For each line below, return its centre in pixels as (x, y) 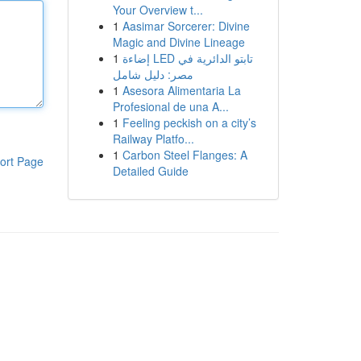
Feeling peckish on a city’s (189, 122)
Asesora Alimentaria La (181, 90)
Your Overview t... (158, 10)
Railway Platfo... (153, 139)
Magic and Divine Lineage (178, 42)
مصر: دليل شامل (153, 74)
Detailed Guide (150, 171)
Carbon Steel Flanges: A (185, 155)
